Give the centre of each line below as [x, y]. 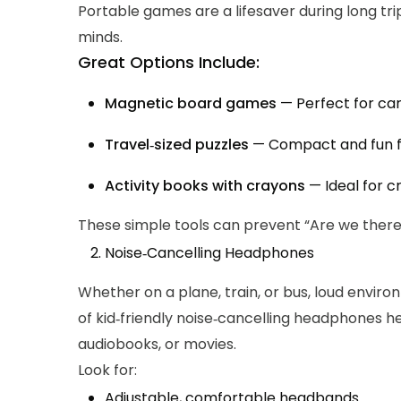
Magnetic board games [191, 104]
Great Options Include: [169, 63]
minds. [100, 38]
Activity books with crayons [205, 186]
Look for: [107, 371]
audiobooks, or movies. [157, 345]
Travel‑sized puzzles [177, 145]
